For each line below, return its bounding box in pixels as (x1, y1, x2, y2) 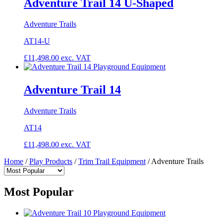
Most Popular (4, 185, 74, 198)
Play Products (29, 157, 72, 166)
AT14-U (24, 36, 50, 45)
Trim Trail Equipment (78, 157, 146, 166)
